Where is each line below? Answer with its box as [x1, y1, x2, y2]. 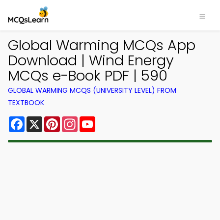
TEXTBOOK [8, 98, 44, 108]
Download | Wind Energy [8, 51, 174, 70]
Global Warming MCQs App [8, 35, 195, 55]
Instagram [78, 114, 118, 126]
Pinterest [60, 114, 95, 126]
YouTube [95, 114, 129, 126]
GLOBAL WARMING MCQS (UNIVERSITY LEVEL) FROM [8, 85, 176, 95]
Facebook [25, 114, 63, 126]
